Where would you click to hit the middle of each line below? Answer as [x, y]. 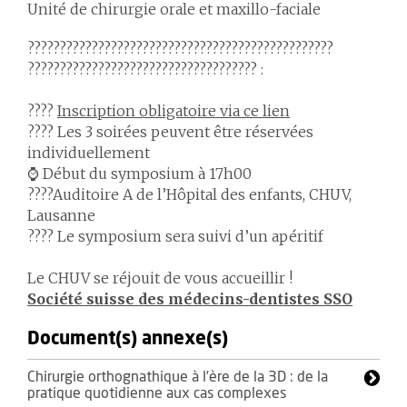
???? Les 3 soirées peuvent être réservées [170, 132]
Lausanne [61, 215]
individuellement [89, 153]
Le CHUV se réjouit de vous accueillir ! [160, 278]
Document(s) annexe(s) [128, 339]
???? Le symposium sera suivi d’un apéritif [175, 236]
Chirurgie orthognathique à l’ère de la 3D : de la [178, 377]
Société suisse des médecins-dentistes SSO [190, 299]
